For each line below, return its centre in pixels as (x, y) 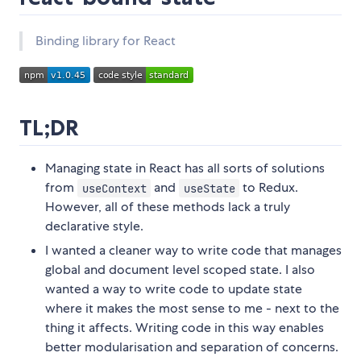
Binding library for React (106, 41)
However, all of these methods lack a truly (168, 207)
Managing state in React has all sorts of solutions (185, 168)
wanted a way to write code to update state (174, 289)
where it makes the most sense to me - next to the (192, 309)
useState (209, 188)
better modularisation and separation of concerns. (192, 347)
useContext (114, 188)
